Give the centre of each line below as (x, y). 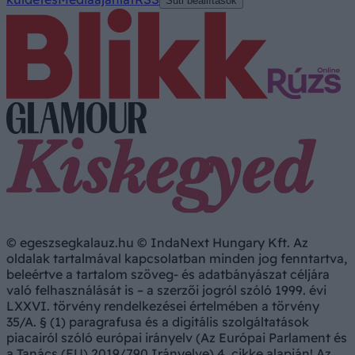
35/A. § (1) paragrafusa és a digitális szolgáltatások (158, 322)
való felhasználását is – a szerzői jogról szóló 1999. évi (166, 290)
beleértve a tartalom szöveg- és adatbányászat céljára (168, 275)
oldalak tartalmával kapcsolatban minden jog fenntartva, (177, 259)
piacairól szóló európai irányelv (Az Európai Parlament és (177, 338)
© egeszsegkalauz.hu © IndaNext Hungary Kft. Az (157, 243)
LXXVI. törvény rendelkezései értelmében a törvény (163, 306)
